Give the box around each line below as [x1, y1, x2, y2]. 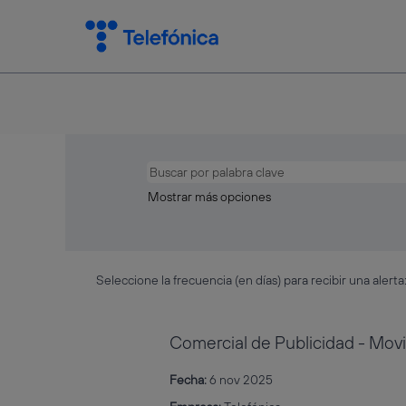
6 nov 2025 [209, 372, 273, 388]
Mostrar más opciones [148, 188, 271, 205]
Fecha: [169, 372, 209, 388]
